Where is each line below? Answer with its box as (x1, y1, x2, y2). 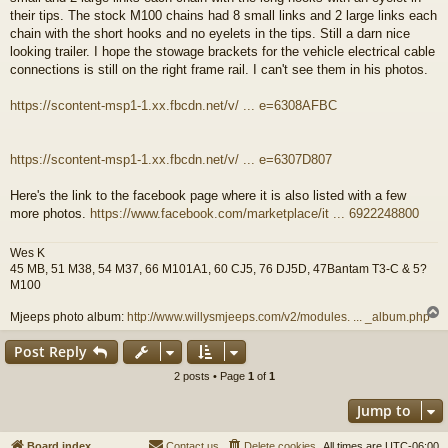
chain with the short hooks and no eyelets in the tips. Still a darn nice (10, 25, 410, 41)
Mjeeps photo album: (10, 310, 127, 325)
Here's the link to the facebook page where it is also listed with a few (10, 187, 406, 203)
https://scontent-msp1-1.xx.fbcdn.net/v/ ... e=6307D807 (10, 151, 332, 167)
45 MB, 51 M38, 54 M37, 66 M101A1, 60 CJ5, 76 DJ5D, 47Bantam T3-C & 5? (10, 262, 427, 277)
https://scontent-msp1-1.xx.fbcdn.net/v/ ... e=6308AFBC (10, 97, 337, 113)
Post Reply (14, 342, 87, 362)
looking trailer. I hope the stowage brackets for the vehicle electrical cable (10, 43, 435, 59)
